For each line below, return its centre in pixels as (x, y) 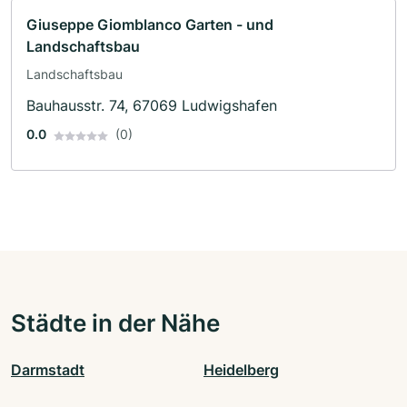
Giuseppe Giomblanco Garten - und (150, 25)
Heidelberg (241, 370)
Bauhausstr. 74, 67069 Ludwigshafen (152, 106)
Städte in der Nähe (115, 323)
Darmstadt (48, 370)
